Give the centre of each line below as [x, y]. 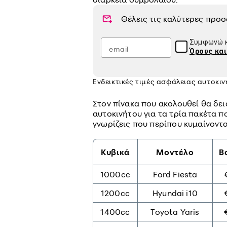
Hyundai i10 [175, 193]
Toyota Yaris [175, 212]
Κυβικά [115, 152]
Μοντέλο [175, 152]
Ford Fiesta [175, 175]
